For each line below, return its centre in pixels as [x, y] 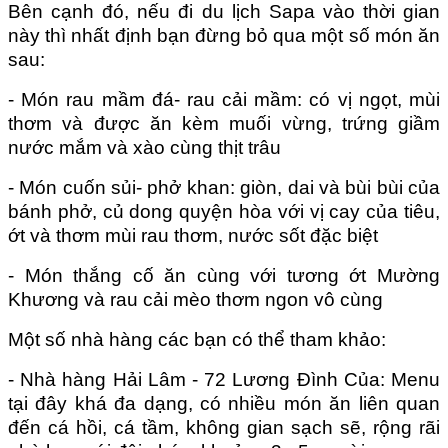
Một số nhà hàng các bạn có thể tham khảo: [197, 339]
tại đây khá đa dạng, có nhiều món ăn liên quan [224, 403]
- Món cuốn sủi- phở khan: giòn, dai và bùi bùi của [224, 187]
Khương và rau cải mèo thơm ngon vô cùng [195, 299]
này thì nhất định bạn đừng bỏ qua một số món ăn [224, 35]
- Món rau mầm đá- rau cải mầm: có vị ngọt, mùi [224, 99]
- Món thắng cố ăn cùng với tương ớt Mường [224, 275]
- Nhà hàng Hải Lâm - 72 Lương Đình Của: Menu [224, 379]
